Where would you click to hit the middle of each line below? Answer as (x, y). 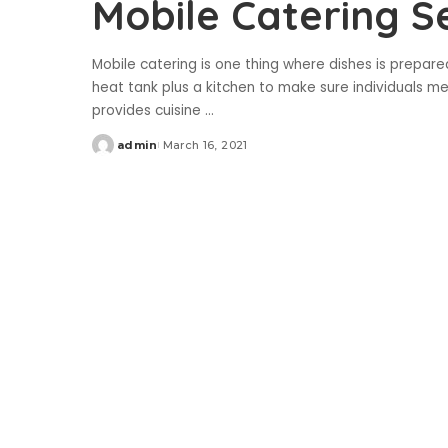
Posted (115, 152)
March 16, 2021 (205, 145)
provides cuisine (148, 111)
